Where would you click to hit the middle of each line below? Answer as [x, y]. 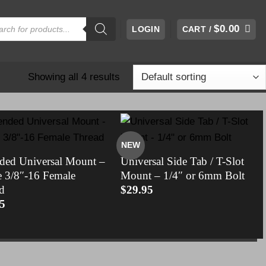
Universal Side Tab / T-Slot [183, 161]
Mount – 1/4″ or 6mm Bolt [183, 175]
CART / [198, 29]
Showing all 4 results [74, 76]
